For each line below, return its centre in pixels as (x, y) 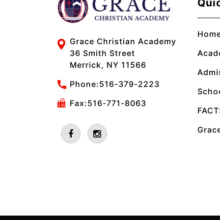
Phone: (84, 84)
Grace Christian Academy (123, 41)
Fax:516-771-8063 (108, 103)
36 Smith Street (102, 53)
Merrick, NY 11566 (108, 65)
